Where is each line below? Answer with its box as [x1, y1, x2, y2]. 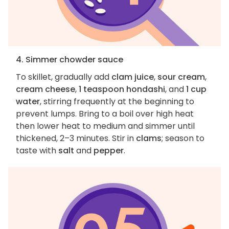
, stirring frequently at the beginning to [40, 96, 194, 108]
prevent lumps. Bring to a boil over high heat [16, 108, 194, 120]
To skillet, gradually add [16, 71, 111, 83]
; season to [162, 132, 204, 145]
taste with [16, 145, 58, 157]
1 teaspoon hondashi [79, 83, 165, 96]
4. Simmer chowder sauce [16, 54, 123, 66]
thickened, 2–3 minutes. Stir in [16, 132, 136, 145]
